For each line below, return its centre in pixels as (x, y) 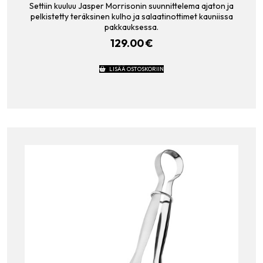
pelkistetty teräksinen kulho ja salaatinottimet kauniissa (131, 17)
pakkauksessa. (131, 27)
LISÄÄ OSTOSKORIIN (136, 68)
